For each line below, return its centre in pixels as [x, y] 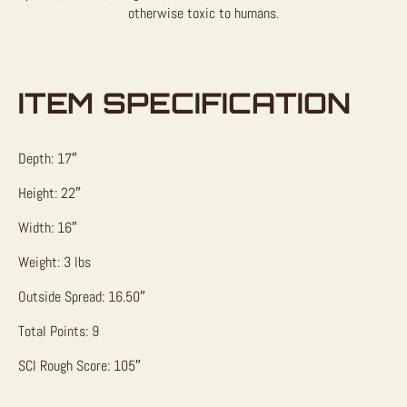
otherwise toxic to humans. [203, 13]
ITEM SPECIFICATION [184, 103]
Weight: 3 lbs [55, 262]
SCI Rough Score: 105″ [79, 365]
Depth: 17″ [48, 158]
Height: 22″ [50, 193]
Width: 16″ [48, 227]
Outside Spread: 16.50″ [82, 296]
